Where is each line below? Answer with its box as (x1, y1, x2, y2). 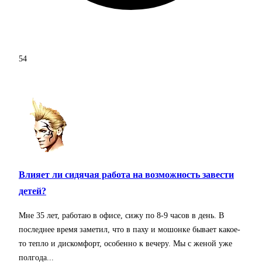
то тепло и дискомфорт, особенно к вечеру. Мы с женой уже (19, 239, 232, 249)
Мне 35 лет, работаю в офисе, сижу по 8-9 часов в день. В (19, 211, 224, 220)
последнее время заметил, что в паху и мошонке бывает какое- (19, 225, 240, 235)
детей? (19, 185, 46, 196)
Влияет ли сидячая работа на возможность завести (19, 168, 234, 180)
